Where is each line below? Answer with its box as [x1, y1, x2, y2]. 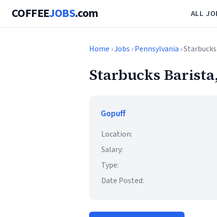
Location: [101, 129, 132, 139]
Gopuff [101, 108, 125, 120]
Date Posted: [101, 175, 144, 186]
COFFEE [12, 5, 49, 22]
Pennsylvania [135, 44, 179, 54]
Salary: [101, 144, 123, 155]
